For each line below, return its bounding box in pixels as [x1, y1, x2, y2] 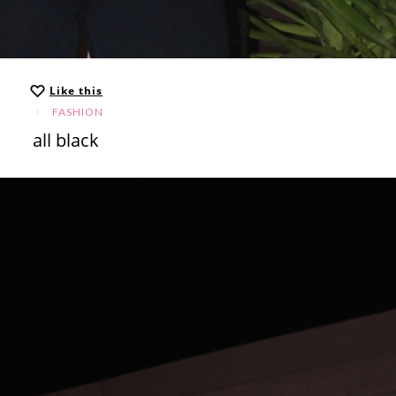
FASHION [51, 104, 103, 118]
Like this [49, 83, 103, 99]
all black [32, 127, 99, 152]
